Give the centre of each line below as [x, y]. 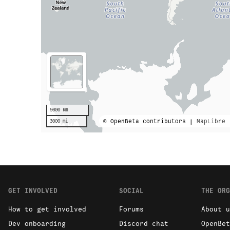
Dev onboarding [37, 224]
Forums [131, 209]
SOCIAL [131, 191]
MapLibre [211, 121]
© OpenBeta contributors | [150, 121]
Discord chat [143, 224]
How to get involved [47, 209]
